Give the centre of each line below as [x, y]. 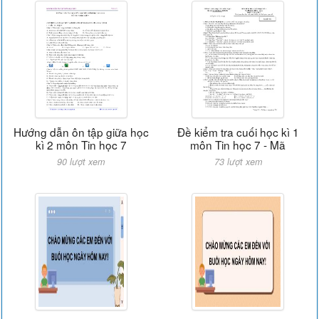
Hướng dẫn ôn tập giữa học [81, 132]
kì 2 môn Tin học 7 [81, 145]
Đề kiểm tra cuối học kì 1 [238, 132]
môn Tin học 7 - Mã [238, 145]
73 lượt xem [238, 162]
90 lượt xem [81, 162]
